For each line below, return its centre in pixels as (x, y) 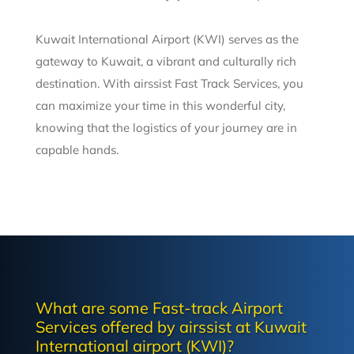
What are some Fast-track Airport (159, 308)
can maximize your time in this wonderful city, (160, 106)
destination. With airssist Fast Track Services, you (169, 84)
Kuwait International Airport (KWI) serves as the (167, 40)
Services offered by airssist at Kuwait (171, 327)
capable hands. (77, 150)
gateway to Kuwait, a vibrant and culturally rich (166, 62)
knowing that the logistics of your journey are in (166, 128)
